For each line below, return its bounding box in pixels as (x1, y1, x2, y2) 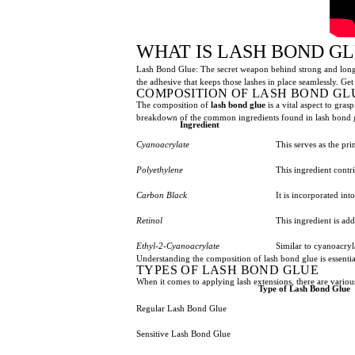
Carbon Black (136, 189, 187, 200)
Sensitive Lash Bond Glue (136, 328, 231, 338)
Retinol (136, 215, 162, 225)
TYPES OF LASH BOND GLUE (136, 262, 319, 277)
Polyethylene (136, 164, 183, 174)
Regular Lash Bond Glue (136, 303, 227, 313)
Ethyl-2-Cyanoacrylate (136, 240, 219, 250)
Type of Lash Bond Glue (258, 283, 350, 293)
